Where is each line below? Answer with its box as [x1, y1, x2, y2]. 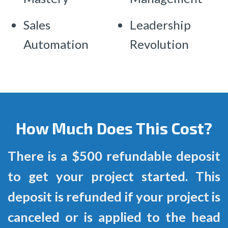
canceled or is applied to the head [8, 209, 220, 225]
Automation [23, 37, 89, 52]
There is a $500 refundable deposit [8, 148, 220, 164]
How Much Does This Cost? [16, 118, 212, 137]
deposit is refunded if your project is [8, 189, 220, 205]
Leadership [130, 17, 191, 33]
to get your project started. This [8, 168, 220, 184]
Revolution [130, 37, 189, 52]
